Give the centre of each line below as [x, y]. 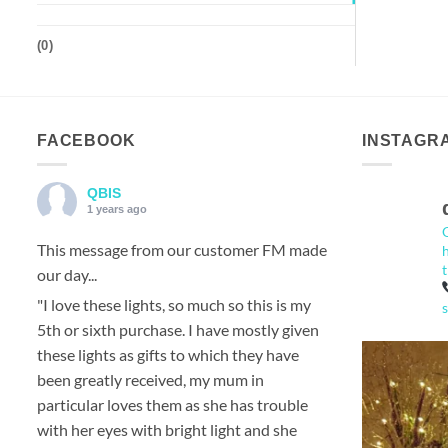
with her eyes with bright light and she [167, 429]
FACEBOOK [86, 140]
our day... [67, 274]
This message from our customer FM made [182, 249]
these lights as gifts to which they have [168, 354]
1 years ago [117, 208]
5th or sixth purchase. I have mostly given [178, 329]
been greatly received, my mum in [150, 379]
